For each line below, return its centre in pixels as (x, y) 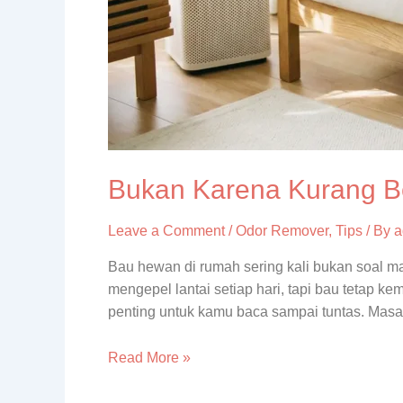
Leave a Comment (166, 231)
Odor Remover (282, 231)
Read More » (149, 357)
